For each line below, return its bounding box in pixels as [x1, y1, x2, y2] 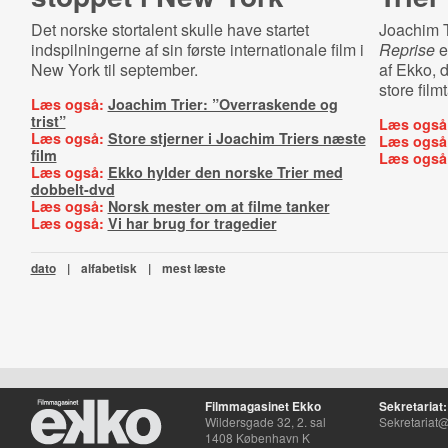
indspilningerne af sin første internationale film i [30, 38, 364, 61]
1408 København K [204, 429, 310, 446]
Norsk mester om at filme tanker [107, 196, 330, 216]
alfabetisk [80, 259, 137, 277]
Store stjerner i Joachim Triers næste [107, 128, 366, 148]
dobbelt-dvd [30, 179, 115, 199]
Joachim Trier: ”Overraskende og [107, 94, 338, 114]
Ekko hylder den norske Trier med [107, 162, 343, 182]
